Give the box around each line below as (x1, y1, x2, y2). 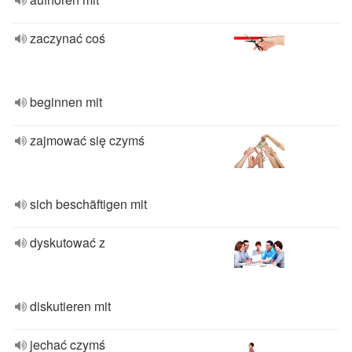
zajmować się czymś (30, 131, 145, 149)
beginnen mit (30, 93, 102, 111)
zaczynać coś (30, 29, 105, 47)
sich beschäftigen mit (30, 195, 147, 213)
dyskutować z (30, 233, 105, 251)
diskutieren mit (30, 297, 111, 315)
